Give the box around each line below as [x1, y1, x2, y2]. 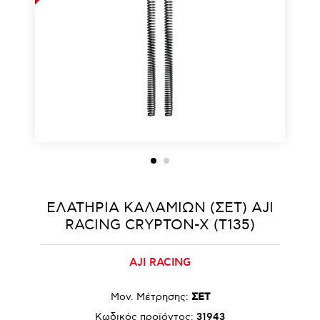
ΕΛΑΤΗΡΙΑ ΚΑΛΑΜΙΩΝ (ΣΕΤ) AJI [46, 199, 274, 216]
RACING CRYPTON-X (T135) [65, 216, 255, 234]
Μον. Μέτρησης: [110, 291, 189, 303]
